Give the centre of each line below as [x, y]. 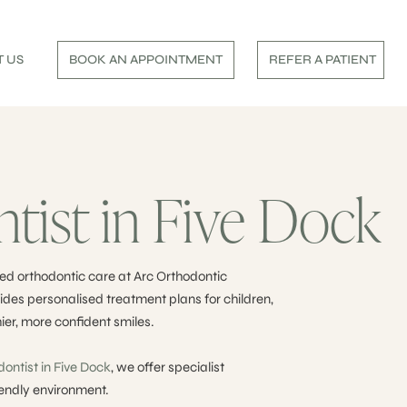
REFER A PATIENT [323, 60]
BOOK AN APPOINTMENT [146, 60]
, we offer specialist [168, 367]
